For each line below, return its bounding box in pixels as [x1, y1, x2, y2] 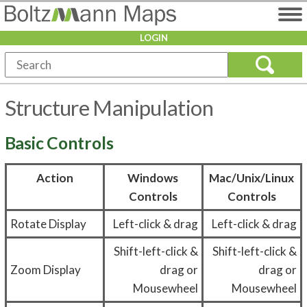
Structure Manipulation [4, 95, 213, 121]
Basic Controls [4, 133, 114, 153]
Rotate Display [10, 217, 86, 232]
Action [36, 171, 73, 186]
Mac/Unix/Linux [209, 171, 295, 186]
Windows [127, 171, 179, 186]
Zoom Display [10, 262, 81, 278]
